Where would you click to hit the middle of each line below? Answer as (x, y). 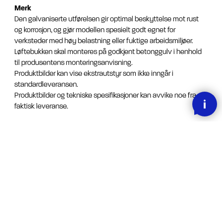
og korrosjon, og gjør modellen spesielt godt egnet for (95, 30)
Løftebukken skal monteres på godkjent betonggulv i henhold (108, 52)
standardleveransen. (46, 85)
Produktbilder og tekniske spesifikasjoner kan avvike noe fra (105, 96)
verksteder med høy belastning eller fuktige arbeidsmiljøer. (104, 41)
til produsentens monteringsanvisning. (74, 63)
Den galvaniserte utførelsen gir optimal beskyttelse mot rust (107, 19)
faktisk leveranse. (41, 107)
